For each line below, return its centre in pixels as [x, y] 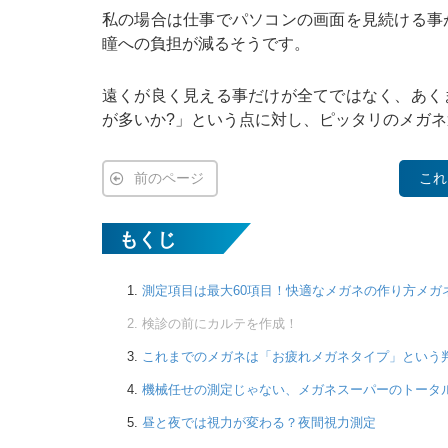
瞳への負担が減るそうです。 [206, 44]
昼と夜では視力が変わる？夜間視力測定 [259, 423]
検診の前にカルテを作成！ [220, 324]
